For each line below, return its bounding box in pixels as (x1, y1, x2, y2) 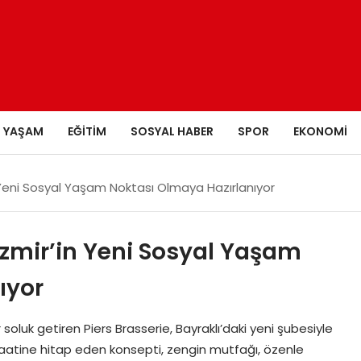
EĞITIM (67, 122, 106, 139)
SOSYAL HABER (130, 122, 214, 139)
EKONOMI (293, 122, 347, 139)
